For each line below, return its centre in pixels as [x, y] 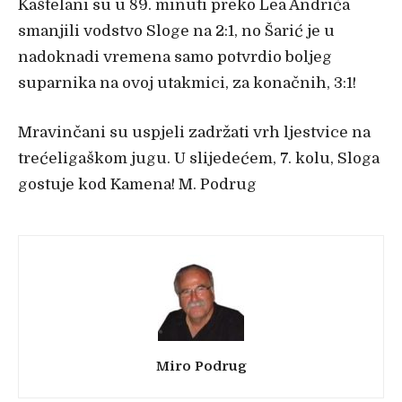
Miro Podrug [201, 366]
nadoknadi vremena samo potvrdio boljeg [175, 57]
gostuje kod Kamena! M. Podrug [137, 184]
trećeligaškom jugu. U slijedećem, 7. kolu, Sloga [199, 158]
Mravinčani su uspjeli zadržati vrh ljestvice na [194, 132]
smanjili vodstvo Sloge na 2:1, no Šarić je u [176, 31]
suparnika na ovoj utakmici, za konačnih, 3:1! [187, 83]
